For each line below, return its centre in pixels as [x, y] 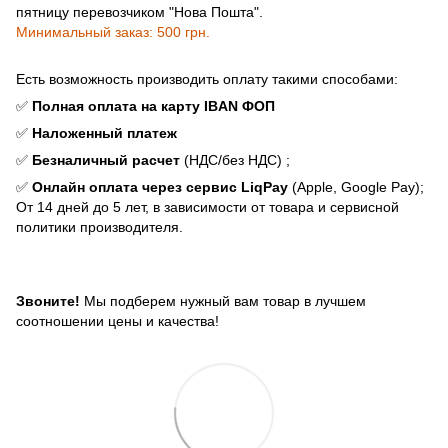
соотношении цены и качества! [117, 320]
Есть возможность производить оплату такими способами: [207, 78]
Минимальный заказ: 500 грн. [113, 31]
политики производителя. [99, 226]
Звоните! [50, 300]
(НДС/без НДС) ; [235, 159]
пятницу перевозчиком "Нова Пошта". [139, 11]
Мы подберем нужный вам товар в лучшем [225, 300]
